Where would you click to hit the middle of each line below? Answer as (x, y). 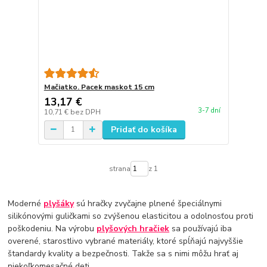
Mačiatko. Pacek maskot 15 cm (99, 87)
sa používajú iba (201, 229)
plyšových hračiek (133, 229)
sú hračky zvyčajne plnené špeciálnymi (148, 204)
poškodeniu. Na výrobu (52, 229)
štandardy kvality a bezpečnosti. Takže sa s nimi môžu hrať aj (123, 254)
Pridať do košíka (144, 129)
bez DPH (85, 112)
